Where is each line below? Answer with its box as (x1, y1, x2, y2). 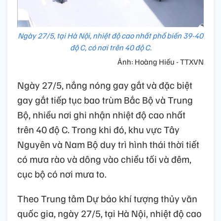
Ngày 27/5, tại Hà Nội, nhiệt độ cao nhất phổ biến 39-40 (18, 31, 203, 41)
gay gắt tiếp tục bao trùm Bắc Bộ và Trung (17, 93, 193, 107)
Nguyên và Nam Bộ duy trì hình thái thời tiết (17, 138, 199, 151)
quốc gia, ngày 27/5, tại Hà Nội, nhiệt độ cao (17, 207, 202, 220)
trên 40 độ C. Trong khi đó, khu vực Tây (17, 123, 180, 136)
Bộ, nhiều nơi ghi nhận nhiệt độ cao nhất (17, 108, 185, 121)
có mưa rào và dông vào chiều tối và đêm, (17, 152, 191, 166)
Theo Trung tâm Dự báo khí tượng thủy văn (17, 192, 197, 205)
